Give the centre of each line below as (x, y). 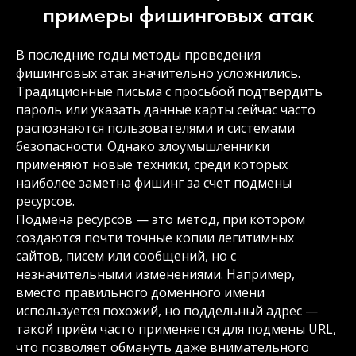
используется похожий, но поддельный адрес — (167, 311)
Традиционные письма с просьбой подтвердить (169, 91)
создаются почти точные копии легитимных (155, 238)
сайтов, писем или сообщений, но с (126, 256)
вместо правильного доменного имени (140, 292)
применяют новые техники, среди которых (152, 164)
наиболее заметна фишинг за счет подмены (154, 183)
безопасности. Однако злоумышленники (143, 146)
